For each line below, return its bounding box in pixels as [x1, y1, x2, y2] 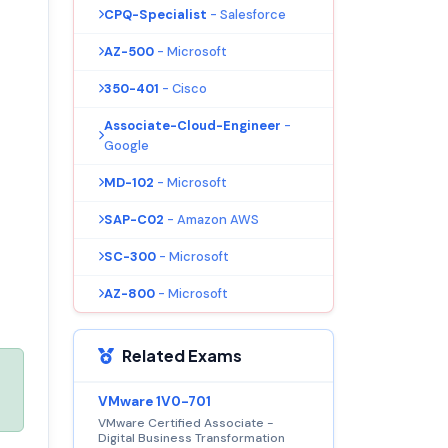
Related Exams [122, 344, 242, 366]
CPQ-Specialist [104, 5, 207, 23]
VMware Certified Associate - [98, 414, 274, 431]
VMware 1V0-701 [98, 392, 211, 410]
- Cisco [162, 79, 207, 97]
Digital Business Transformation [98, 429, 285, 446]
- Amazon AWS [167, 210, 259, 228]
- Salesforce [210, 5, 286, 23]
